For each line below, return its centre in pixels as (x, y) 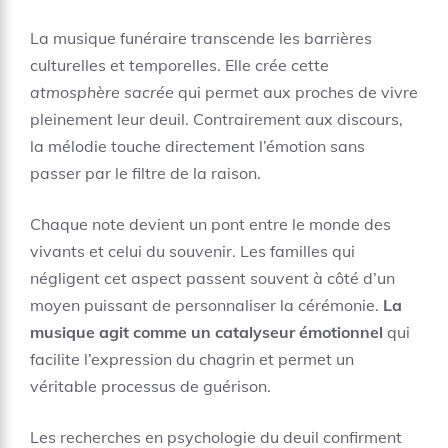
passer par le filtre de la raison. (145, 173)
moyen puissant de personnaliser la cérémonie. (206, 305)
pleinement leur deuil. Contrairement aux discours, (216, 119)
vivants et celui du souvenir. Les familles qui (192, 251)
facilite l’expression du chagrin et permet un (192, 359)
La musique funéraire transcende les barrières (201, 38)
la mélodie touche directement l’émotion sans (197, 146)
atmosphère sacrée (102, 92)
